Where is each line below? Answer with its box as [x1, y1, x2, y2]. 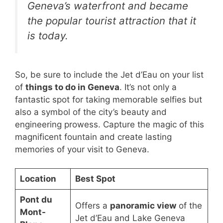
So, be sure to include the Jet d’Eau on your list [15, 69, 204, 80]
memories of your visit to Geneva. [15, 144, 149, 154]
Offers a [75, 201, 110, 211]
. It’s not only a [119, 82, 177, 92]
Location [19, 174, 56, 184]
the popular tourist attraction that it [27, 14, 196, 27]
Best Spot [75, 174, 115, 184]
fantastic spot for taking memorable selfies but [15, 94, 202, 105]
